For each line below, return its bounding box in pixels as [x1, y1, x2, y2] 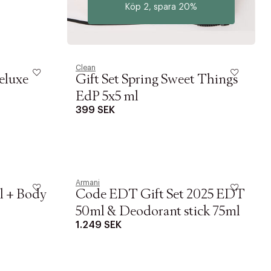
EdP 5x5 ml [76, 90, 139, 103]
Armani [76, 179, 100, 186]
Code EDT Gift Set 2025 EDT [76, 188, 245, 201]
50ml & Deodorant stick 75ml [76, 205, 240, 218]
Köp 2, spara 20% [125, 3, 197, 11]
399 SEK [76, 105, 115, 115]
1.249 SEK [76, 220, 122, 230]
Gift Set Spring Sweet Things [76, 73, 238, 87]
